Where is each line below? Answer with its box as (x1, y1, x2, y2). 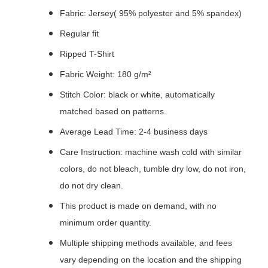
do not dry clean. (60, 181, 123, 191)
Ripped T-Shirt (60, 49, 114, 59)
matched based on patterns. (60, 106, 166, 117)
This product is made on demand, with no (60, 201, 217, 211)
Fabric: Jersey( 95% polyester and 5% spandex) (60, 8, 242, 19)
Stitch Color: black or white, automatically (60, 90, 215, 100)
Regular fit (60, 29, 99, 39)
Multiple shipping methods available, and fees (60, 238, 232, 248)
